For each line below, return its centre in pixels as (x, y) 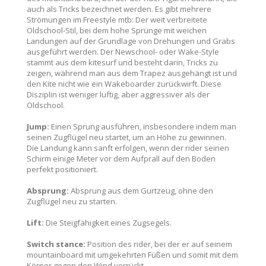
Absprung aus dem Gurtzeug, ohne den (141, 191)
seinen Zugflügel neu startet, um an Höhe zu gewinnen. (126, 137)
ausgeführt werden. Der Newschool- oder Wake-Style (123, 52)
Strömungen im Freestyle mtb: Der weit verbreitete (117, 20)
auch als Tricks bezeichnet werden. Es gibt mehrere (119, 9)
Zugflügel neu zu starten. (72, 201)
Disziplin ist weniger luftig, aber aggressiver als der (118, 94)
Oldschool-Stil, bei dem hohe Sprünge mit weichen (117, 30)
